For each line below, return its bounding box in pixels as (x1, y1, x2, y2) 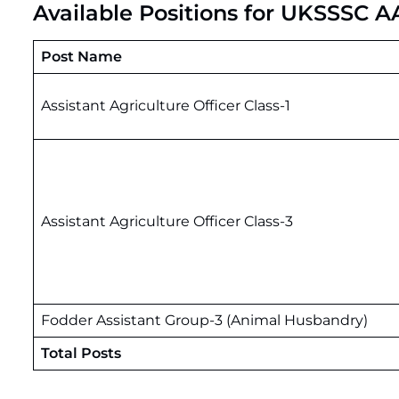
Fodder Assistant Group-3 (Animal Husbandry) (41, 312, 368, 329)
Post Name (41, 48, 122, 65)
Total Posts (41, 345, 121, 362)
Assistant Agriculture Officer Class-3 (41, 213, 293, 230)
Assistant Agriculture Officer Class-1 (41, 97, 290, 114)
